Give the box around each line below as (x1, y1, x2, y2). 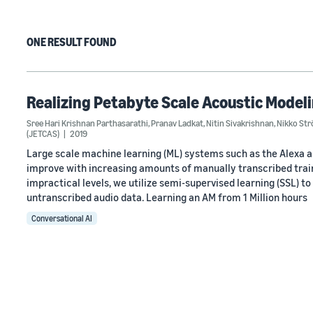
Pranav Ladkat (151, 117, 203, 129)
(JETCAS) (27, 128, 59, 139)
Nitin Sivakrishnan (206, 117, 274, 129)
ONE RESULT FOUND (27, 35, 117, 49)
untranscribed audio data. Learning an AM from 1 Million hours (27, 191, 307, 203)
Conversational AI (31, 213, 92, 224)
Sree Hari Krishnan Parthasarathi (27, 117, 148, 129)
